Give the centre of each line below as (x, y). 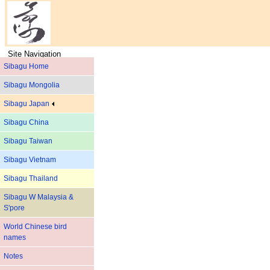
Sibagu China (26, 122)
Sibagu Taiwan (28, 141)
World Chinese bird (35, 227)
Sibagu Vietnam (30, 160)
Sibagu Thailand (31, 178)
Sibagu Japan (27, 104)
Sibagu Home (26, 66)
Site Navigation (34, 54)
